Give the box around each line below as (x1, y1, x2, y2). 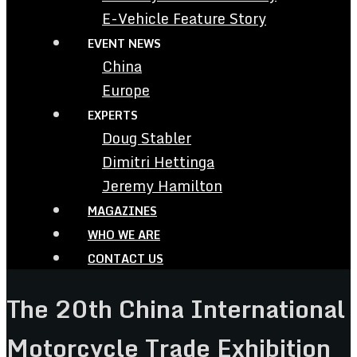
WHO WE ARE (88, 226, 160, 244)
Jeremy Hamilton (102, 174, 222, 198)
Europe (102, 78, 150, 102)
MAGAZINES (88, 202, 157, 220)
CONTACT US (88, 249, 163, 268)
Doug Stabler (102, 126, 191, 150)
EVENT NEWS (88, 34, 161, 53)
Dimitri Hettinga (102, 150, 214, 174)
